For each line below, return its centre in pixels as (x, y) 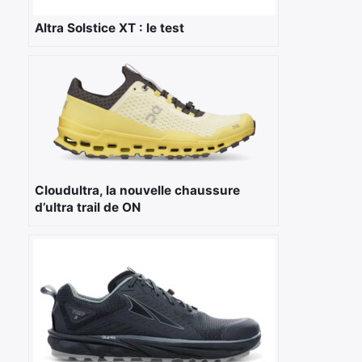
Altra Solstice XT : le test (109, 27)
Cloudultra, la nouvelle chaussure (137, 190)
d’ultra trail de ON (88, 207)
